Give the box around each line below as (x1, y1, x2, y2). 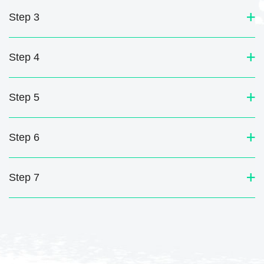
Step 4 (9, 51, 39, 63)
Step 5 (9, 91, 39, 103)
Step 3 (9, 11, 39, 23)
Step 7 (9, 171, 39, 183)
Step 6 (9, 131, 39, 143)
